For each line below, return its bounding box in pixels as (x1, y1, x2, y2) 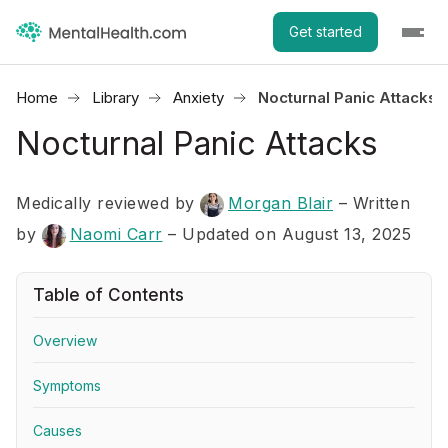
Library (92, 88, 139, 107)
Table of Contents (33, 285, 184, 305)
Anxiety (173, 88, 224, 107)
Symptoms (33, 377, 101, 394)
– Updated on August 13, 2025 (168, 224, 411, 244)
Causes (33, 422, 82, 439)
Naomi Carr (69, 224, 163, 244)
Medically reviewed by (16, 193, 200, 213)
